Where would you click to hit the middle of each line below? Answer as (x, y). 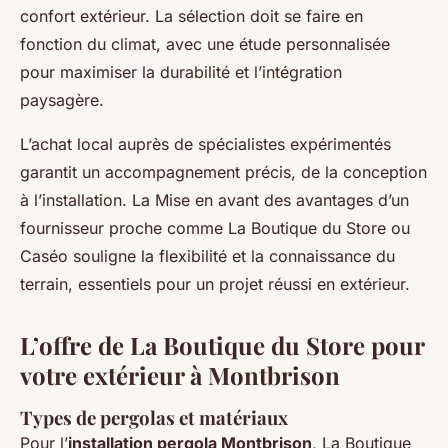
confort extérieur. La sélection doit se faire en (191, 16)
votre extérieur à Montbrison (180, 375)
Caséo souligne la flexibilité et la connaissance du (207, 256)
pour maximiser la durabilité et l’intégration (181, 72)
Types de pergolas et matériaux (154, 418)
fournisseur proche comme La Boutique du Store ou (215, 228)
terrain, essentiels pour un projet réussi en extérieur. (217, 284)
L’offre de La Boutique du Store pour (222, 345)
